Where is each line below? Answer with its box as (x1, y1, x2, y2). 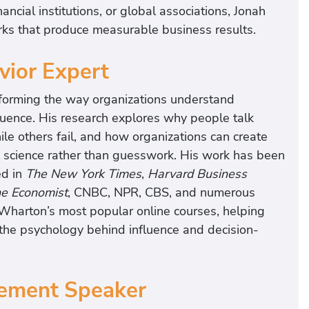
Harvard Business (148, 166, 247, 183)
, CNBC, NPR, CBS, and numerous (68, 184, 255, 201)
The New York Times (26, 166, 141, 183)
